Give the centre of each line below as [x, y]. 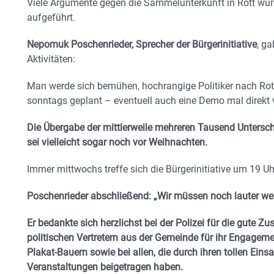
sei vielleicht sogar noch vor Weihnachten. [118, 142]
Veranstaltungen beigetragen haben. [105, 267]
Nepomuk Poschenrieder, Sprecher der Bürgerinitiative [142, 44]
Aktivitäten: [51, 59]
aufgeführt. [51, 17]
